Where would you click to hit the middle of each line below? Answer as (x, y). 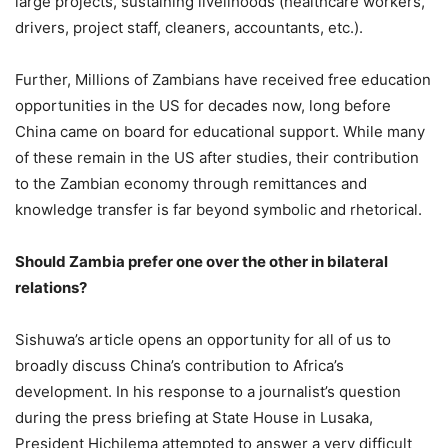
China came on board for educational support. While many (220, 132)
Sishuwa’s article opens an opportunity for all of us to (203, 340)
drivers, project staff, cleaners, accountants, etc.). (189, 28)
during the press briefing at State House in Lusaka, (194, 418)
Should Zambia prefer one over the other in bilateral (201, 262)
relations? (51, 288)
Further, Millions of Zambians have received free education (223, 80)
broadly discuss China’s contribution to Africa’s (179, 366)
